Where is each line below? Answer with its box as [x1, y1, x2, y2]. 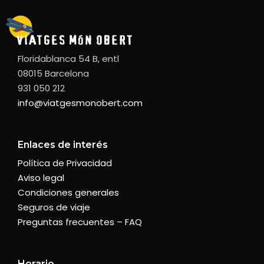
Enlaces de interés [18, 138, 108, 150]
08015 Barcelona [18, 67, 89, 80]
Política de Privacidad [18, 157, 112, 170]
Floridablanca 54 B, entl [18, 52, 119, 65]
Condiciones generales [18, 186, 119, 199]
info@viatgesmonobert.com [18, 97, 143, 110]
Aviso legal [18, 171, 64, 184]
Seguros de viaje [18, 201, 90, 214]
